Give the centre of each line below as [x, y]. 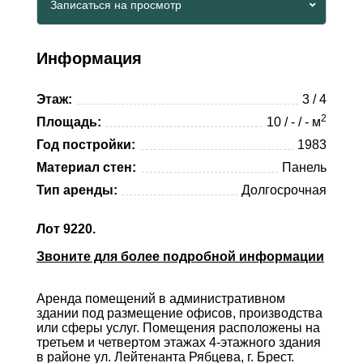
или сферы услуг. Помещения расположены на [178, 328]
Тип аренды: [77, 190]
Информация [89, 58]
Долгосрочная [284, 190]
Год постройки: [85, 145]
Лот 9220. [66, 229]
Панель [305, 167]
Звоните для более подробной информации [180, 256]
